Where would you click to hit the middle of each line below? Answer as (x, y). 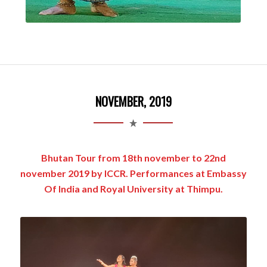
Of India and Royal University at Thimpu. (133, 189)
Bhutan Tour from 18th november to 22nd (133, 158)
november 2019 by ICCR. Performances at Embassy (133, 173)
